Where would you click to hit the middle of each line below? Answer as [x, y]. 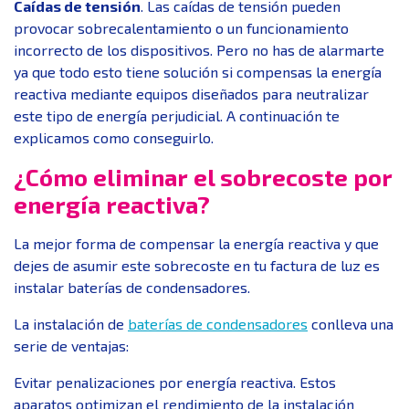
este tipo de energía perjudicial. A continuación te [177, 115]
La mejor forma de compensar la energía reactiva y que [196, 243]
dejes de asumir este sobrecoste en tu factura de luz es [197, 265]
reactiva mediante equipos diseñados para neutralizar [191, 93]
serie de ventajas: [71, 345]
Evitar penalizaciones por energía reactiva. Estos [175, 382]
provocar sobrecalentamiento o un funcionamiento [181, 27]
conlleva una [351, 323]
